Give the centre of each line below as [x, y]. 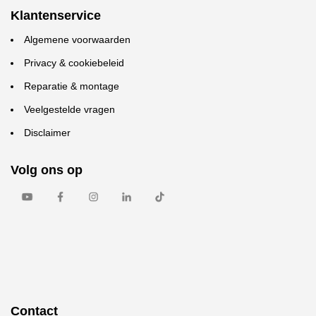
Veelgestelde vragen [69, 109]
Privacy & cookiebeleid [74, 63]
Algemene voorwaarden [77, 39]
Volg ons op [47, 170]
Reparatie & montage [72, 86]
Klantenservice [56, 16]
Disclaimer [47, 133]
